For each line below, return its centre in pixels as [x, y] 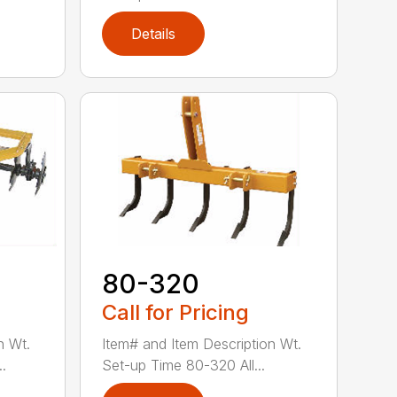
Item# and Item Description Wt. [202, 344]
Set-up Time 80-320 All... [184, 366]
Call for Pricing [176, 313]
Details [154, 34]
